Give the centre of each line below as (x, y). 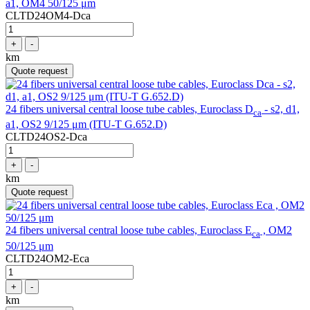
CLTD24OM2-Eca (47, 258)
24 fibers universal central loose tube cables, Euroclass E (129, 230)
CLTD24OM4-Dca (48, 16)
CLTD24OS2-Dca (46, 137)
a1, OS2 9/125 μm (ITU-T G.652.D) (86, 125)
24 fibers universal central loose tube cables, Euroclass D (129, 109)
